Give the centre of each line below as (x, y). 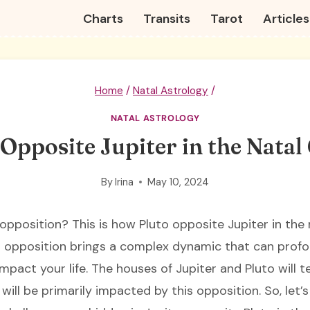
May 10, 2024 (179, 182)
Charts (103, 18)
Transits (167, 18)
